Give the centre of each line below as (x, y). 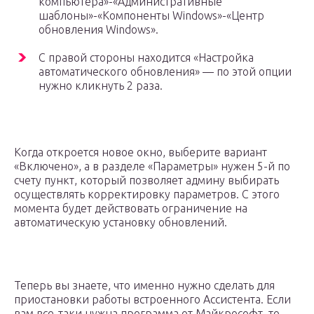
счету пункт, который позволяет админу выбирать (146, 180)
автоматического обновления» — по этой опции (165, 71)
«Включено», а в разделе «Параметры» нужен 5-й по (152, 166)
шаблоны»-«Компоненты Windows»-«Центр (151, 15)
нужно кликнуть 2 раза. (101, 85)
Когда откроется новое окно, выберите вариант (141, 152)
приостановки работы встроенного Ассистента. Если (152, 299)
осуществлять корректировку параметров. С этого (147, 194)
